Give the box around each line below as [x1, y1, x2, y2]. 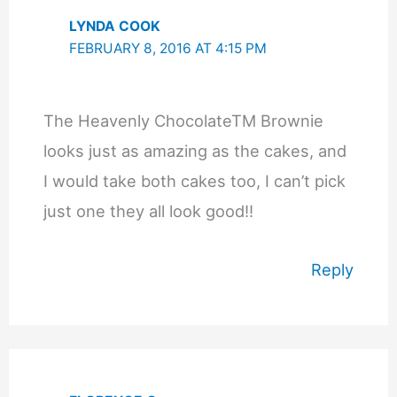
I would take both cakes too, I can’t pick [43, 171, 346, 191]
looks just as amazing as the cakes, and [43, 141, 346, 161]
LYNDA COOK [69, 17, 161, 35]
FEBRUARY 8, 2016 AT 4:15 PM [69, 39, 268, 57]
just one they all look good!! [43, 201, 253, 222]
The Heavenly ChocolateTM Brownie [43, 111, 323, 131]
